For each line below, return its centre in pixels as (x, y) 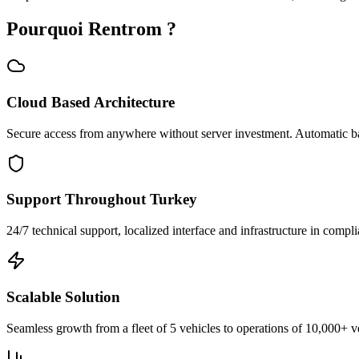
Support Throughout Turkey (102, 200)
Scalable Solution (63, 296)
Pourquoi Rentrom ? (91, 29)
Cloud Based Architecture (91, 102)
